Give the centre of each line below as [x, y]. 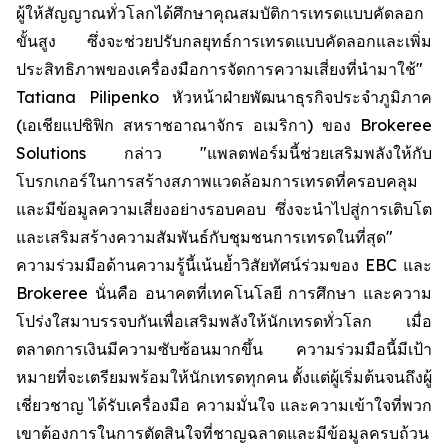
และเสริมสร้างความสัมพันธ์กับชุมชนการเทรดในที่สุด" [204, 237]
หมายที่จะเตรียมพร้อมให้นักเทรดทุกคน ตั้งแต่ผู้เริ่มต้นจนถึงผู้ [224, 377]
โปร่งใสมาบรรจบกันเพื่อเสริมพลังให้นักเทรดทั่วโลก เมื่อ [224, 321]
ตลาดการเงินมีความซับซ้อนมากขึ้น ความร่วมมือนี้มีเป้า [224, 349]
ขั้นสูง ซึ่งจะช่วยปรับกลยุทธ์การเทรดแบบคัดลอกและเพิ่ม [224, 41]
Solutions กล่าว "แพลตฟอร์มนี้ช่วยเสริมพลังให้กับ [224, 153]
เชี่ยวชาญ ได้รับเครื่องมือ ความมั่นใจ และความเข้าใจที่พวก [224, 405]
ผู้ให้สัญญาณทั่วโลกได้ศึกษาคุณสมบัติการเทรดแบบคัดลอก [220, 13]
